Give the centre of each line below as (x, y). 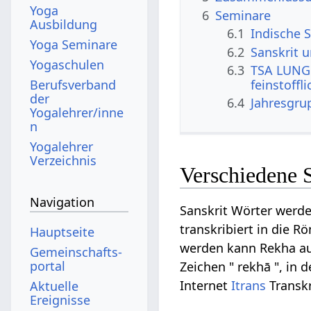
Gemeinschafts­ (76, 252)
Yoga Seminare (74, 44)
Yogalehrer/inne (77, 112)
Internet (206, 286)
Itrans (249, 286)
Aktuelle (54, 286)
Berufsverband (73, 84)
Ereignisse (60, 300)
